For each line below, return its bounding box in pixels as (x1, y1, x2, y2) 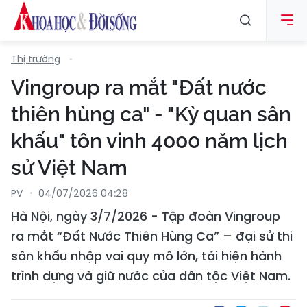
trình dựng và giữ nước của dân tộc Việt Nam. (11, 267, 291, 284)
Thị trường (11, 52, 60, 66)
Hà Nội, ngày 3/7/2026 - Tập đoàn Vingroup (11, 208, 280, 225)
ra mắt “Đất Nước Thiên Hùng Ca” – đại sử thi (11, 228, 293, 245)
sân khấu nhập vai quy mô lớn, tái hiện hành (11, 247, 282, 265)
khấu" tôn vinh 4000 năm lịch (11, 129, 288, 153)
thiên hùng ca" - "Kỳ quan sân (11, 102, 291, 126)
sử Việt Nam (11, 156, 127, 180)
